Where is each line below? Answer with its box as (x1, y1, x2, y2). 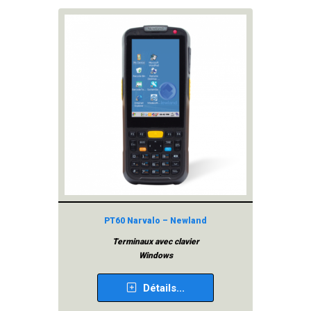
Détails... (140, 282, 185, 294)
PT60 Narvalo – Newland (104, 216, 207, 226)
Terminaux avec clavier (112, 237, 199, 246)
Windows (138, 251, 173, 260)
